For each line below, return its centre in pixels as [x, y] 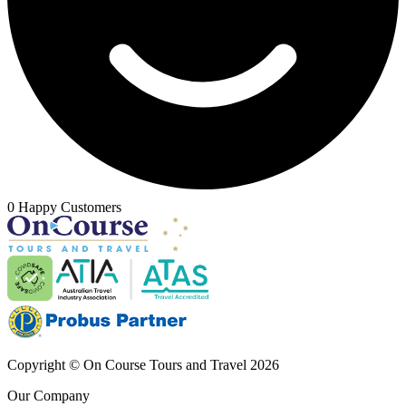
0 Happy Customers [64, 207]
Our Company [48, 395]
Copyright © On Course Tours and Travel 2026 [143, 364]
